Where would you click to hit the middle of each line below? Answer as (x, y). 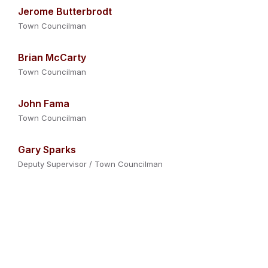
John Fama (43, 103)
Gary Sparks (47, 150)
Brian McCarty (52, 57)
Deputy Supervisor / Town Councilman (90, 164)
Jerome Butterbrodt (65, 11)
